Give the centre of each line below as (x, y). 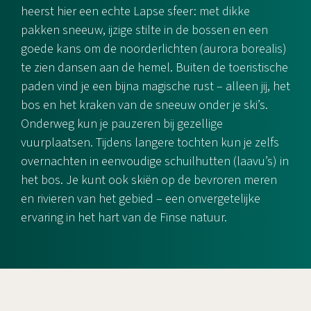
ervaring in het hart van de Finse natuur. (124, 218)
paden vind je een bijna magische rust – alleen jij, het (155, 86)
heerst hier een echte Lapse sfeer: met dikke (135, 11)
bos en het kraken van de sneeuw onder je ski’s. (144, 105)
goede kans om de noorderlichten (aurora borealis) (154, 49)
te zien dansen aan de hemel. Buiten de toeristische (154, 68)
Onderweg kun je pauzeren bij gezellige (122, 124)
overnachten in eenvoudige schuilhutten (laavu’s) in (155, 161)
